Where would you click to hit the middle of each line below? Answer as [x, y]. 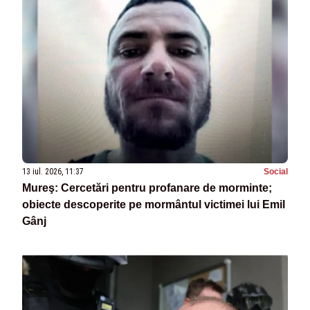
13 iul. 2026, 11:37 [53, 172]
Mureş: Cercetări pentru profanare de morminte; [147, 188]
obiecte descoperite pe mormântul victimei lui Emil [154, 205]
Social [276, 172]
